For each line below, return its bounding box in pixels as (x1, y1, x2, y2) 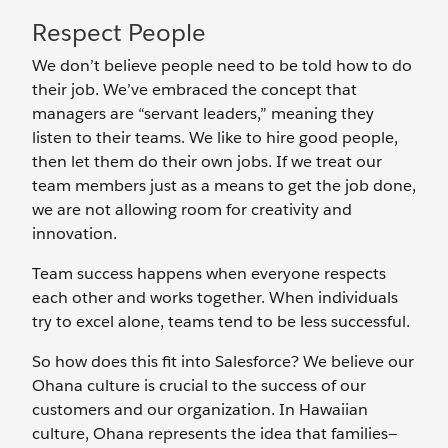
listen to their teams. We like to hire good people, (32, 127, 398, 148)
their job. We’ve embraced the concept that (32, 79, 357, 100)
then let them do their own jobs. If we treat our (32, 151, 382, 172)
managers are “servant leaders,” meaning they (32, 103, 374, 124)
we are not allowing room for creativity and (32, 199, 352, 220)
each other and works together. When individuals (32, 287, 398, 308)
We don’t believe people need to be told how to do (32, 55, 412, 76)
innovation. (32, 223, 117, 244)
